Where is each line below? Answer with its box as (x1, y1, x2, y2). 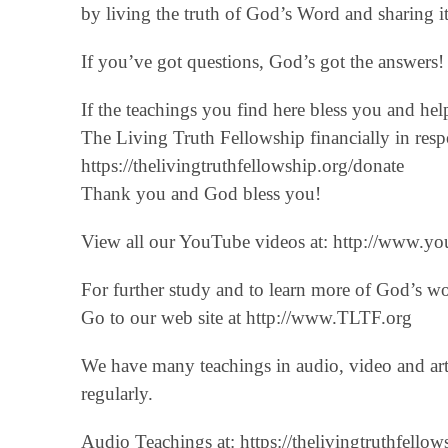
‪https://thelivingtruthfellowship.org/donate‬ (80, 154, 404, 176)
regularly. (80, 382, 153, 404)
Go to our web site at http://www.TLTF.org (80, 306, 412, 328)
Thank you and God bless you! (80, 182, 321, 204)
